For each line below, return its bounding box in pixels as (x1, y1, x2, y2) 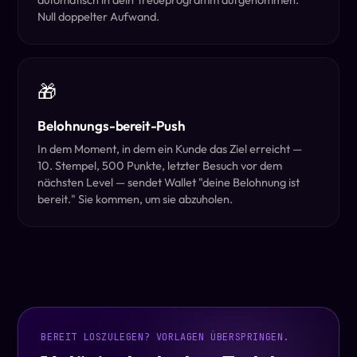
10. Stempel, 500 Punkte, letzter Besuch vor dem (37, 157, 283, 173)
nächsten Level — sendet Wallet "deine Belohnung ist (37, 174, 300, 190)
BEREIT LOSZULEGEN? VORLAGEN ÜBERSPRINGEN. (41, 330, 289, 343)
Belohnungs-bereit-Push (37, 116, 186, 134)
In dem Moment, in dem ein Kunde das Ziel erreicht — (37, 140, 303, 156)
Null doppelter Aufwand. (37, 8, 160, 24)
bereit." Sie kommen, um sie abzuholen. (37, 190, 233, 206)
